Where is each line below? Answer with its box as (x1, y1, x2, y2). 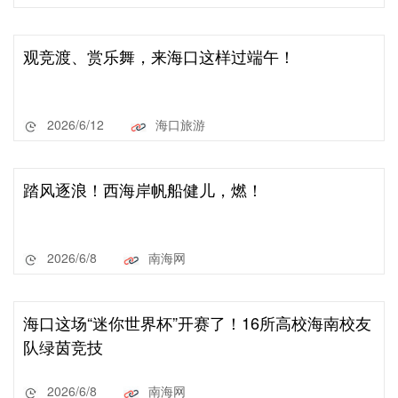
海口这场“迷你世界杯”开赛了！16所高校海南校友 (23, 311, 371, 334)
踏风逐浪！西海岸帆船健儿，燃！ (23, 178, 263, 201)
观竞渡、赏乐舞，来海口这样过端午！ (23, 44, 295, 68)
